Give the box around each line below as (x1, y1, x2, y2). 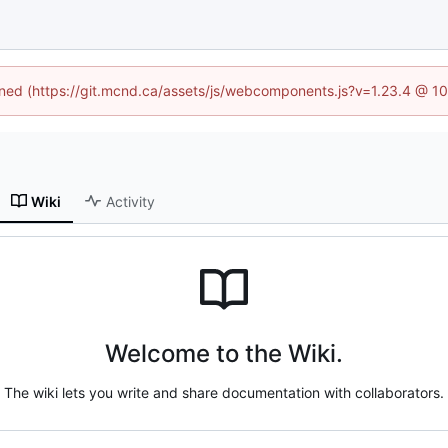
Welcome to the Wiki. (105, 338, 343, 368)
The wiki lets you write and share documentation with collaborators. (4, 383, 444, 401)
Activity (106, 192, 156, 210)
